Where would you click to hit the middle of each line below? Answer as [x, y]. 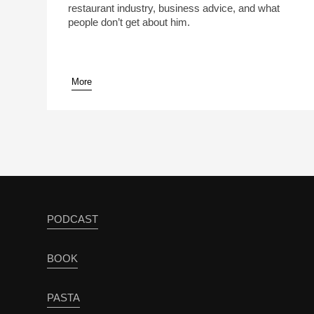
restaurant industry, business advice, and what [174, 8]
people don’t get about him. [129, 22]
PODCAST [73, 219]
